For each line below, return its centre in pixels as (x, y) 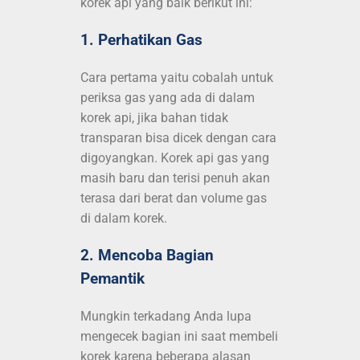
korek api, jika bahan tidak (154, 117)
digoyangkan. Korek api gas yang (175, 157)
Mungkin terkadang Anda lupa (166, 316)
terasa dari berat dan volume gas (174, 198)
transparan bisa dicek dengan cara (178, 137)
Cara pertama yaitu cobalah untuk (177, 77)
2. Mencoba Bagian (147, 255)
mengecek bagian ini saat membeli (179, 336)
